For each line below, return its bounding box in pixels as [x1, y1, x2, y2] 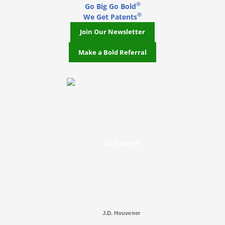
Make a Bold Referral [78, 48, 147, 57]
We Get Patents [83, 12, 137, 22]
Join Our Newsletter [80, 28, 145, 37]
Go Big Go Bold [84, 1, 136, 11]
